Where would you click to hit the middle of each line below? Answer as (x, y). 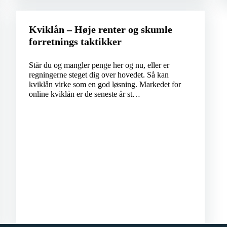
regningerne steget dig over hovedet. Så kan (99, 75)
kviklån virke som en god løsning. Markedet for (105, 85)
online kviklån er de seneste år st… (84, 94)
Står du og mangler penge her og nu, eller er (99, 65)
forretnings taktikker (75, 42)
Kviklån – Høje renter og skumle (100, 30)
